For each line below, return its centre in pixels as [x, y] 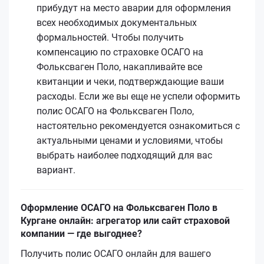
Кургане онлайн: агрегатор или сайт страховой [125, 220]
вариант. [56, 170]
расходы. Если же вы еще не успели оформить [138, 96]
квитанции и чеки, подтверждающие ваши [130, 81]
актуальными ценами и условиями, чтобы [130, 140]
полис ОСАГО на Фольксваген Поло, [115, 111]
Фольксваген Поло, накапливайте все [119, 67]
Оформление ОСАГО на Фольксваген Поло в [119, 207]
